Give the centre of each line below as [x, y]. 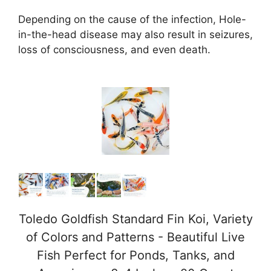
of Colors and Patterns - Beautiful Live [135, 237]
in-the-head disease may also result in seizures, [135, 34]
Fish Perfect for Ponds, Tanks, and [135, 256]
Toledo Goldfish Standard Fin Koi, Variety [135, 219]
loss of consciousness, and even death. [114, 49]
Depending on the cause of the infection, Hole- [132, 19]
